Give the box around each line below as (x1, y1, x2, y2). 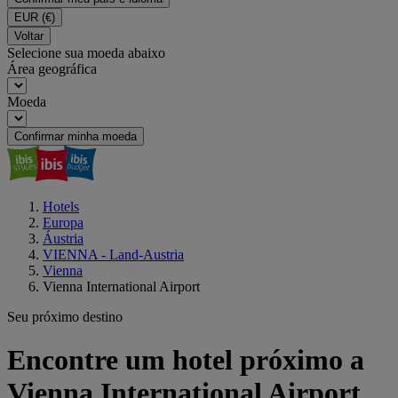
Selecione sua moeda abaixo (7, 45, 165, 60)
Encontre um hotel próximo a (7, 344, 364, 377)
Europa (43, 215, 84, 230)
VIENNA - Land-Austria (43, 247, 184, 262)
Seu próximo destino (7, 309, 123, 324)
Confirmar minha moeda (14, 130, 137, 143)
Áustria (43, 231, 84, 246)
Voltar (14, 29, 44, 43)
